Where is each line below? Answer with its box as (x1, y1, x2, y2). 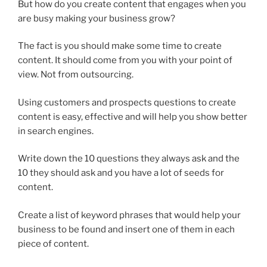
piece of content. (18, 238, 89, 249)
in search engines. (18, 125, 94, 136)
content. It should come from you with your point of (18, 55, 232, 66)
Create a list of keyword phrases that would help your (18, 209, 241, 221)
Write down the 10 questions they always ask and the (18, 153, 240, 164)
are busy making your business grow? (18, 13, 175, 24)
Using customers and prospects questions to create (18, 97, 236, 108)
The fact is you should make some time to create (18, 41, 222, 52)
